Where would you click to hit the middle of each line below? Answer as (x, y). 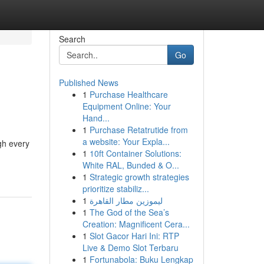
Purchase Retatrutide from (138, 130)
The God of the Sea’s (129, 212)
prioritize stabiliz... (115, 189)
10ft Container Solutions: (135, 153)
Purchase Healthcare (128, 94)
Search (72, 39)
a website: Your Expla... (126, 141)
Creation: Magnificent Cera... (136, 224)
